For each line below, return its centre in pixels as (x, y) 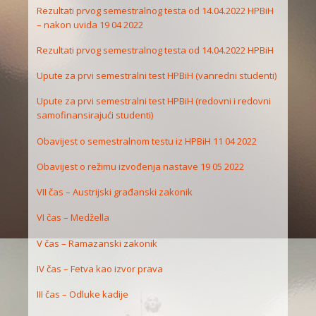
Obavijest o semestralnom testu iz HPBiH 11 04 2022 (147, 141)
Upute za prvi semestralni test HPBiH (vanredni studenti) (157, 76)
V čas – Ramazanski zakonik (97, 243)
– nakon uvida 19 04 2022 (90, 24)
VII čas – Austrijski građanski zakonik (115, 192)
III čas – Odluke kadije (83, 294)
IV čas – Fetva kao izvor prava (100, 268)
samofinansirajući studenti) (95, 115)
